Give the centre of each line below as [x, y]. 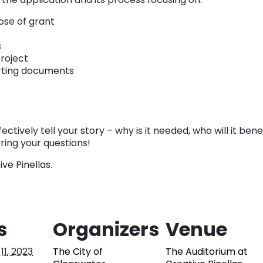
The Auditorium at [207, 252]
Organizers [106, 230]
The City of [78, 252]
